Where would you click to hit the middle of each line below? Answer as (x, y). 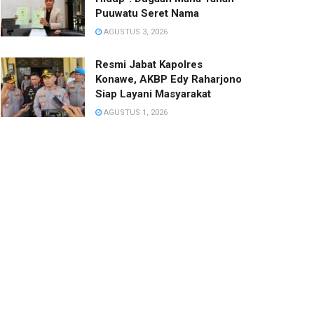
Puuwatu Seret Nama (147, 13)
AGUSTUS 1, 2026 (135, 112)
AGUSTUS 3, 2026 (135, 32)
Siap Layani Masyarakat (153, 94)
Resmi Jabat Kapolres (149, 64)
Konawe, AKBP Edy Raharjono (169, 79)
